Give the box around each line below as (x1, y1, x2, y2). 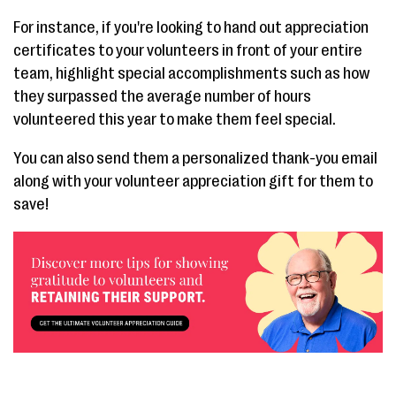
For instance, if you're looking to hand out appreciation (13, 19, 369, 37)
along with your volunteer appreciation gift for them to (13, 172, 373, 191)
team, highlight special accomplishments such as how (13, 65, 369, 83)
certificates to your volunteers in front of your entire (13, 42, 362, 60)
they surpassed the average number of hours (13, 88, 311, 106)
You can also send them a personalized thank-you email (13, 149, 377, 168)
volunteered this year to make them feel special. (13, 110, 336, 129)
